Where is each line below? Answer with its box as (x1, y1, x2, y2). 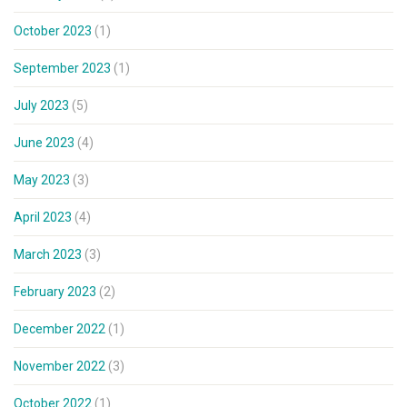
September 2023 (14, 61, 111, 76)
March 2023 (14, 247, 82, 263)
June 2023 (14, 135, 74, 151)
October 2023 (14, 24, 92, 39)
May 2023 (14, 173, 70, 188)
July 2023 (14, 98, 69, 114)
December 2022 (14, 322, 105, 337)
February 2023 (14, 284, 96, 300)
